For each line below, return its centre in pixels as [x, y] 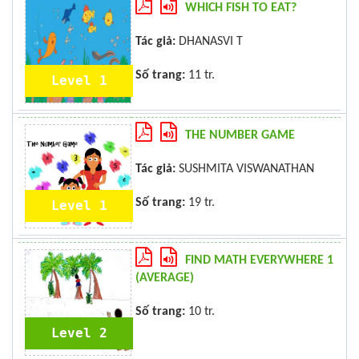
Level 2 [79, 333]
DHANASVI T [209, 42]
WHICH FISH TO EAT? [241, 8]
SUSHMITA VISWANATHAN [245, 169]
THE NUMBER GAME [240, 135]
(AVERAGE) [165, 278]
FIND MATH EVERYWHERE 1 [259, 260]
